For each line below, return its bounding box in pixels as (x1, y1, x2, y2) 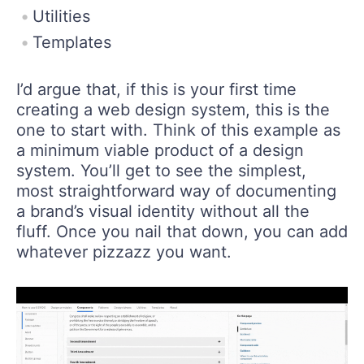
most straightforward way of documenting (16, 181, 336, 201)
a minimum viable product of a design (16, 141, 304, 161)
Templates (32, 32, 111, 53)
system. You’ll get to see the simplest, (16, 161, 306, 181)
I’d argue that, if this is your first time (16, 80, 297, 100)
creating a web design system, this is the (16, 100, 330, 120)
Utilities (32, 6, 90, 27)
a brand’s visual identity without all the (16, 201, 310, 222)
